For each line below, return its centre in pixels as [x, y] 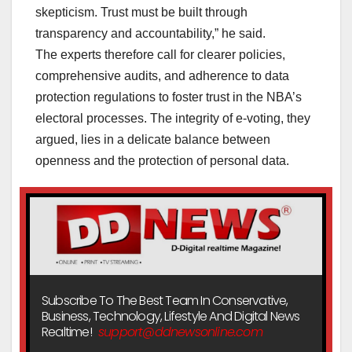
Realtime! [68, 332]
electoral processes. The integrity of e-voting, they [173, 119]
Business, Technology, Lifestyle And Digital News [171, 317]
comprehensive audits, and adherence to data [162, 76]
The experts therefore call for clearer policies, [160, 55]
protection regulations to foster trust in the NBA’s [169, 97]
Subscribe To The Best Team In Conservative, [165, 301]
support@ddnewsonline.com [180, 332]
